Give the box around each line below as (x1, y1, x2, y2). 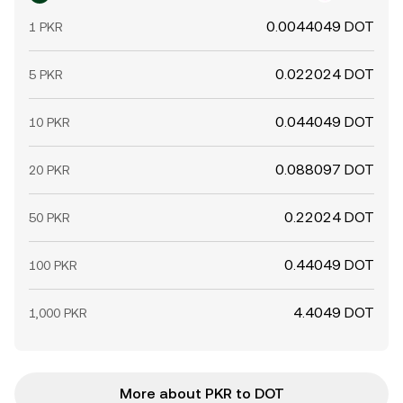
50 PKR (29, 210, 70, 225)
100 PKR (29, 258, 77, 273)
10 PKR (29, 115, 70, 130)
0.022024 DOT (275, 66, 374, 83)
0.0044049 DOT (266, 18, 374, 35)
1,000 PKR (29, 306, 87, 320)
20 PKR (29, 163, 70, 177)
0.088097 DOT (275, 161, 374, 178)
